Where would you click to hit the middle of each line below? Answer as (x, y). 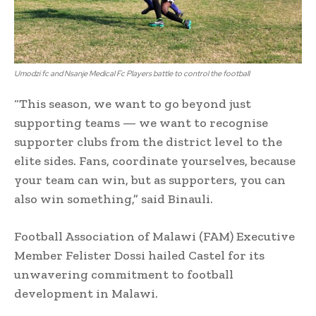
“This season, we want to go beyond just (133, 103)
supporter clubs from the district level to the (148, 141)
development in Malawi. (86, 293)
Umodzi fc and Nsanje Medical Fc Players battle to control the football (132, 73)
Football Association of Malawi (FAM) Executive (154, 236)
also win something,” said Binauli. (114, 199)
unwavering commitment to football (124, 274)
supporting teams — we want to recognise (141, 122)
